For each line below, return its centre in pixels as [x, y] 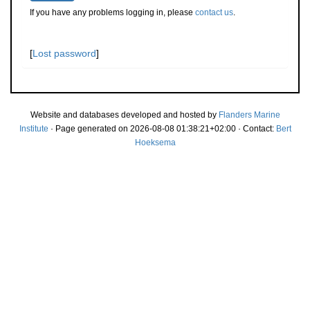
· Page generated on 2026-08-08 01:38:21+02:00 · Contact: [162, 129]
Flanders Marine [249, 115]
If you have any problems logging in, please [112, 12]
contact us [214, 12]
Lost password [64, 53]
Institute [34, 129]
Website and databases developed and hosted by [124, 115]
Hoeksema [155, 143]
